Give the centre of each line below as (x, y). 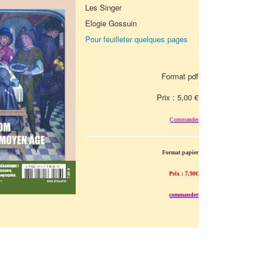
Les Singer (104, 7)
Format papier (181, 152)
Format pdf (180, 76)
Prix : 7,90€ (184, 173)
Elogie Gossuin (111, 23)
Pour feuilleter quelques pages (137, 39)
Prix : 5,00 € (178, 97)
